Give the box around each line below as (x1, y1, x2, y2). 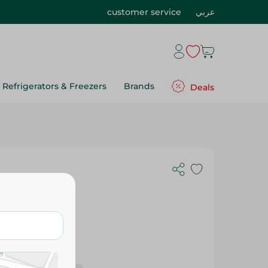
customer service (107, 7, 181, 17)
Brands (124, 81, 154, 92)
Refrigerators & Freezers (2, 81, 106, 92)
